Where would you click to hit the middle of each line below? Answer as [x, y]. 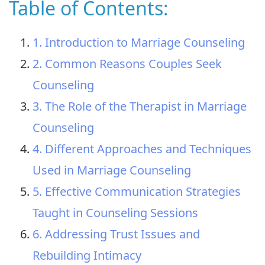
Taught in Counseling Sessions [115, 212]
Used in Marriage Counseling [112, 170]
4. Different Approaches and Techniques [142, 148]
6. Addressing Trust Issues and [116, 234]
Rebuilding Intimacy [87, 255]
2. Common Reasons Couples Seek [127, 63]
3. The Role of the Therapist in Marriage [140, 106]
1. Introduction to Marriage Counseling [139, 42]
